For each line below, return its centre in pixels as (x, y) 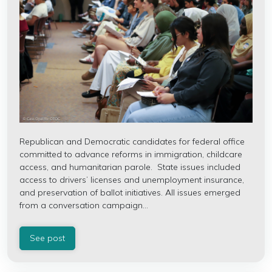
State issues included (199, 167)
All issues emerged (203, 192)
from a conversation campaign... (84, 205)
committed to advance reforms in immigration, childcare (131, 154)
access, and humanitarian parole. (88, 167)
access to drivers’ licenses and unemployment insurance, (132, 180)
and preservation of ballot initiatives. (91, 192)
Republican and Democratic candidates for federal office (132, 141)
